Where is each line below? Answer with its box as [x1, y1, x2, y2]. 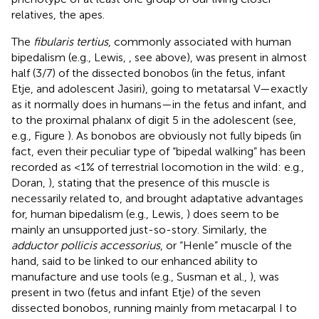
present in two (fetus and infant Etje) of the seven [11, 285, 261, 299]
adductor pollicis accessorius [11, 238, 160, 252]
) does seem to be [187, 206, 279, 221]
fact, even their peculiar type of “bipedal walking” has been [11, 144, 305, 158]
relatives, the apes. [11, 7, 105, 21]
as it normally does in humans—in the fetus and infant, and [11, 97, 306, 111]
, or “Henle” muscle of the [160, 238, 292, 252]
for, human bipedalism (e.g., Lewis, [11, 206, 187, 221]
